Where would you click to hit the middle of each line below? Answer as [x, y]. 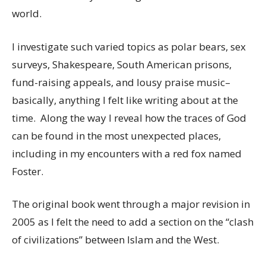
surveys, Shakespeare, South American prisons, [122, 64]
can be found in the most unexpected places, [116, 135]
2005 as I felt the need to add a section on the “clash [133, 222]
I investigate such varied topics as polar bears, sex [129, 46]
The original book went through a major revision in [131, 204]
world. [27, 14]
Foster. [28, 171]
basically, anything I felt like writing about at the [125, 100]
